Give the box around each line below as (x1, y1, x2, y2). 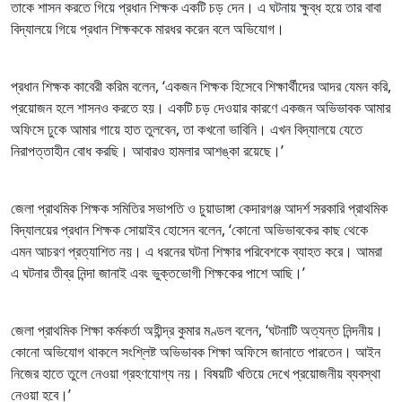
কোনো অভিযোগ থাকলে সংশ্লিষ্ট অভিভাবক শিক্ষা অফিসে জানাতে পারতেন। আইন (11, 341, 380, 362)
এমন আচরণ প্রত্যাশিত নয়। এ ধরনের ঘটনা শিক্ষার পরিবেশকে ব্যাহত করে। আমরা (11, 240, 382, 261)
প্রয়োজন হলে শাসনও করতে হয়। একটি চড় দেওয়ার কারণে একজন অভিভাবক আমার (11, 97, 390, 118)
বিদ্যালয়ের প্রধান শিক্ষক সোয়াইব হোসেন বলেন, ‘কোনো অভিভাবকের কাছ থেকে (11, 219, 368, 240)
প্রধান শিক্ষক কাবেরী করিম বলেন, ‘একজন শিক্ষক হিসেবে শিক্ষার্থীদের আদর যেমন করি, (11, 75, 391, 96)
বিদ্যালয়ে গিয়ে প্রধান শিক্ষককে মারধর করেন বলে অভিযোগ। (11, 18, 284, 39)
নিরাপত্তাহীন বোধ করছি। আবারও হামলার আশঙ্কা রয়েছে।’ (11, 140, 284, 161)
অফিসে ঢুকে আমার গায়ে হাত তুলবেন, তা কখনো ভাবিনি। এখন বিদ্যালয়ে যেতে (11, 118, 363, 139)
